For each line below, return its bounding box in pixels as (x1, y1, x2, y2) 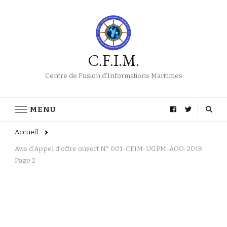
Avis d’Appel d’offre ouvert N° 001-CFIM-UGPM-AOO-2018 (15, 145, 202, 153)
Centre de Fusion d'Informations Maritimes (45, 72, 182, 80)
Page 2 (15, 157, 35, 165)
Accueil (15, 128, 38, 136)
